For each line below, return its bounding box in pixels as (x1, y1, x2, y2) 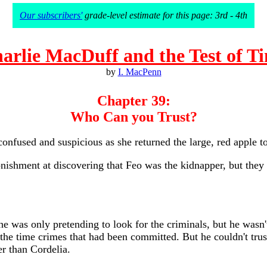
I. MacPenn (117, 67, 162, 77)
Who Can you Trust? (70, 109, 197, 125)
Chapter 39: (97, 93, 170, 108)
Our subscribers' (20, 10, 82, 20)
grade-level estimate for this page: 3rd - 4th (82, 10, 247, 20)
